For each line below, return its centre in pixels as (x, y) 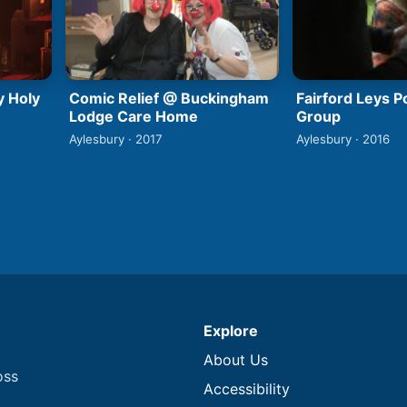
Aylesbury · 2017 (116, 139)
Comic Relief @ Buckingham (169, 98)
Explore (231, 331)
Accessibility (247, 389)
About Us (236, 360)
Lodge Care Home (134, 116)
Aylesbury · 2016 (343, 139)
